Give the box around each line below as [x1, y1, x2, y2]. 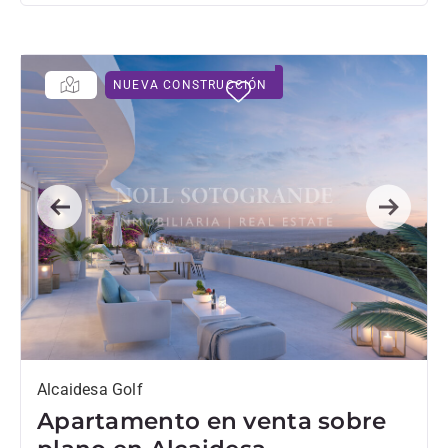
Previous [58, 209, 119, 229]
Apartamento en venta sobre [37, 405, 387, 435]
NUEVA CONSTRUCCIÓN [113, 78, 268, 92]
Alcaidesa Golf [37, 379, 143, 399]
